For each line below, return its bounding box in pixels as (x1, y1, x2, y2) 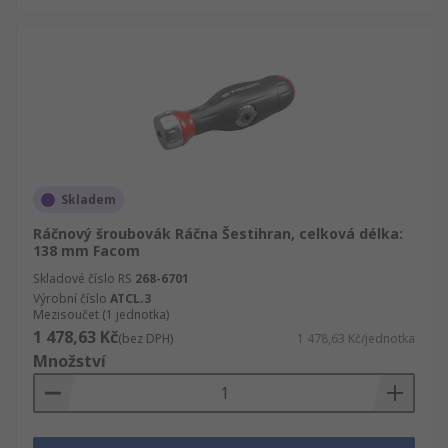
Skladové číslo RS (33, 270, 132, 287)
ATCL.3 (110, 290, 151, 307)
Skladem (61, 191, 116, 208)
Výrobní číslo (33, 290, 107, 307)
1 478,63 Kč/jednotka (297, 330, 415, 347)
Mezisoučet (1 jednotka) (33, 306, 169, 323)
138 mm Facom (33, 241, 140, 260)
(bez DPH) (118, 330, 173, 347)
